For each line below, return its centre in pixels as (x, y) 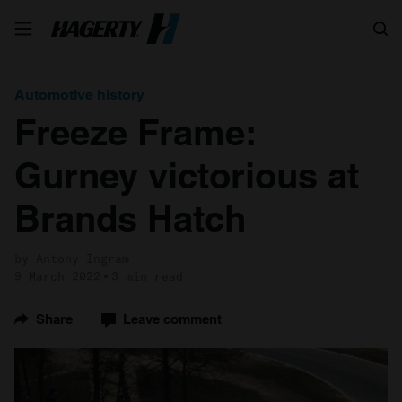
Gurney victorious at (187, 175)
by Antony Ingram (72, 258)
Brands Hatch (130, 218)
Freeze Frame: (135, 132)
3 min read (147, 276)
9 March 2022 (57, 276)
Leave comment (172, 319)
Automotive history (79, 95)
